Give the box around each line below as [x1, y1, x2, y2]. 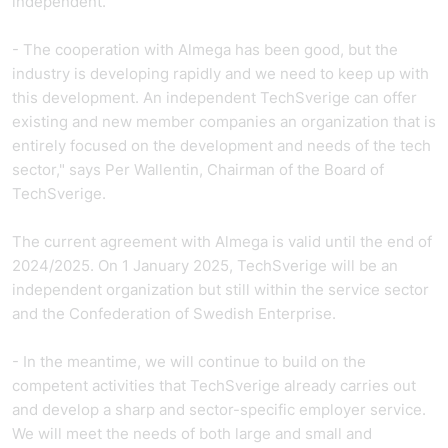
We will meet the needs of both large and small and [12, 424, 372, 443]
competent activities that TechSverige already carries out [12, 376, 416, 395]
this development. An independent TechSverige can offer [12, 88, 417, 107]
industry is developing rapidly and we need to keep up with [12, 64, 429, 83]
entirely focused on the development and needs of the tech [12, 136, 431, 155]
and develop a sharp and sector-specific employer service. [12, 400, 426, 419]
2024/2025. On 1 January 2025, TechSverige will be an [12, 256, 398, 275]
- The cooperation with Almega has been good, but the [12, 40, 398, 59]
